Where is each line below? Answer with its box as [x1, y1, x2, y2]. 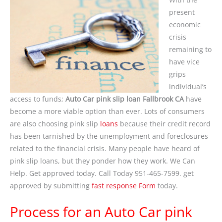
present [168, 7, 195, 17]
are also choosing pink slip [10, 119, 100, 129]
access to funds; [10, 94, 65, 104]
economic [168, 20, 201, 30]
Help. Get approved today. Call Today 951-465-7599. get [10, 168, 194, 178]
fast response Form [92, 181, 156, 191]
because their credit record [118, 119, 211, 129]
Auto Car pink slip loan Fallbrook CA [65, 94, 184, 104]
